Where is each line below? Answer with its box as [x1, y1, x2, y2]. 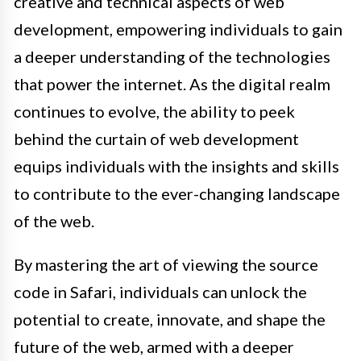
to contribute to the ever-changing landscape [14, 184, 340, 204]
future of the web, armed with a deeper [14, 337, 294, 357]
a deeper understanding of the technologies [14, 47, 330, 67]
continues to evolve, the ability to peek [14, 102, 295, 122]
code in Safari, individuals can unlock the [14, 282, 307, 302]
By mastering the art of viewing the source [14, 255, 318, 275]
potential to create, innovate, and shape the [14, 309, 326, 330]
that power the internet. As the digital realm [14, 74, 330, 94]
